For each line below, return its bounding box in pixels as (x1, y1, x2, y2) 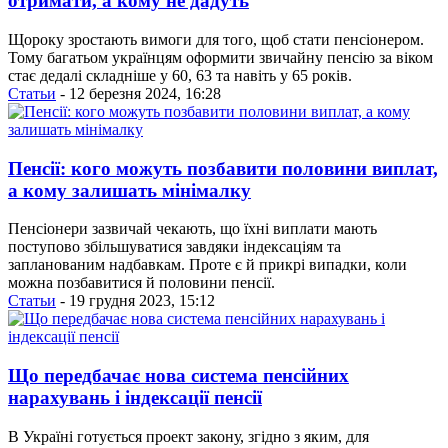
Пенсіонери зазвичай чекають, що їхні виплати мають (8, 220, 377, 238)
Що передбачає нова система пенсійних (8, 364, 349, 386)
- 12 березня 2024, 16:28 (56, 84, 221, 102)
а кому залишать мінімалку (8, 179, 251, 201)
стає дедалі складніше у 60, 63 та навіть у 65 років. (8, 66, 352, 84)
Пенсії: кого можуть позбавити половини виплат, (8, 157, 438, 179)
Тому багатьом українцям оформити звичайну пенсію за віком (8, 48, 433, 66)
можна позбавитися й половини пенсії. (8, 274, 275, 292)
